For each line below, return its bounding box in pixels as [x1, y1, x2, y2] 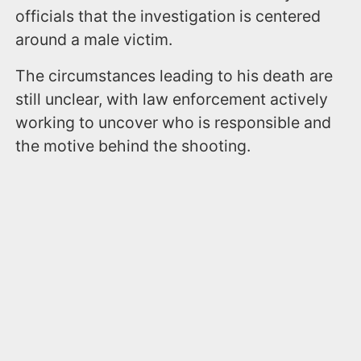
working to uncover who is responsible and [15, 112, 332, 132]
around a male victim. [15, 29, 173, 49]
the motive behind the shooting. [15, 135, 251, 156]
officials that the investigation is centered [15, 6, 322, 26]
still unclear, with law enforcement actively [15, 89, 329, 109]
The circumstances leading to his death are [15, 65, 334, 85]
